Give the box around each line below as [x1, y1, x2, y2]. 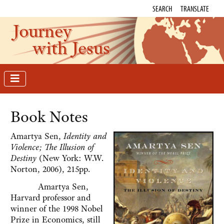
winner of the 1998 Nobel [10, 203, 103, 214]
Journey [12, 19, 72, 42]
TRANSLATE [180, 3, 209, 13]
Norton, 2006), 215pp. [10, 163, 90, 175]
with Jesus [32, 36, 110, 59]
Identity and [63, 130, 106, 142]
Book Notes [10, 106, 88, 127]
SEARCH [152, 3, 172, 13]
